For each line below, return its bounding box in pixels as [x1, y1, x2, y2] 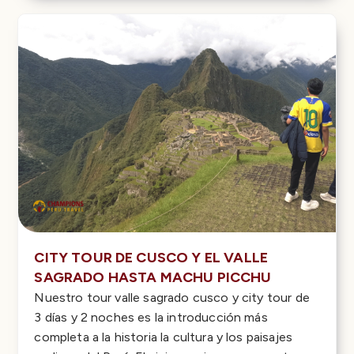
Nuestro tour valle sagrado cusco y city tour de [34, 290, 310, 305]
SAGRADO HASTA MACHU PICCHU [34, 269, 272, 286]
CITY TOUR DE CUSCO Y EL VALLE [34, 249, 269, 266]
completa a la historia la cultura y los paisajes [34, 330, 293, 345]
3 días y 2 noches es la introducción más [34, 310, 268, 325]
